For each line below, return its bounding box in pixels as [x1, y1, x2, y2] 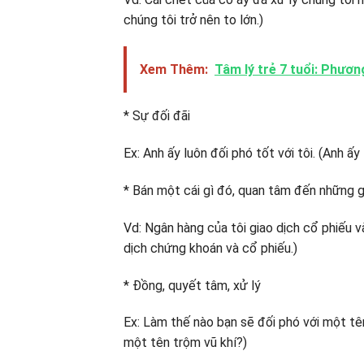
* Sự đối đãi [123, 108, 190, 124]
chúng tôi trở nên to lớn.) [123, 11, 263, 28]
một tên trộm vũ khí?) [123, 335, 247, 351]
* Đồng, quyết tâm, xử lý [123, 277, 261, 293]
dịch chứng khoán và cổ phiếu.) [123, 240, 297, 256]
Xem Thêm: [140, 62, 208, 78]
